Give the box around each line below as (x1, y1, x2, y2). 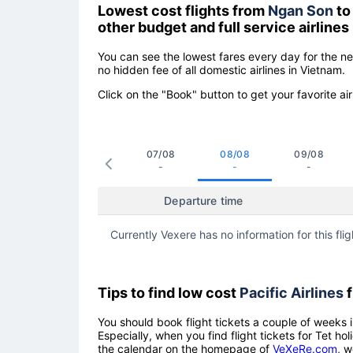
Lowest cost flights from (98, 2, 268, 19)
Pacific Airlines (240, 284, 344, 301)
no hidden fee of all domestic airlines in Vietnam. (98, 62, 345, 76)
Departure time (164, 193, 243, 207)
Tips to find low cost (98, 284, 240, 301)
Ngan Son (268, 2, 333, 19)
